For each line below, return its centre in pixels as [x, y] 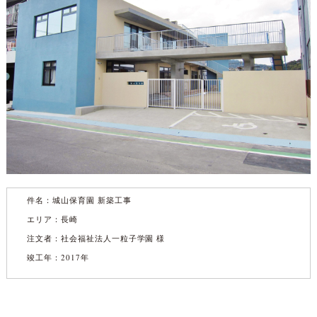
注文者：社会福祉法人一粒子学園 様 [96, 238]
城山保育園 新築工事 [92, 200]
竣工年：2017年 [58, 258]
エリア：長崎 [53, 219]
